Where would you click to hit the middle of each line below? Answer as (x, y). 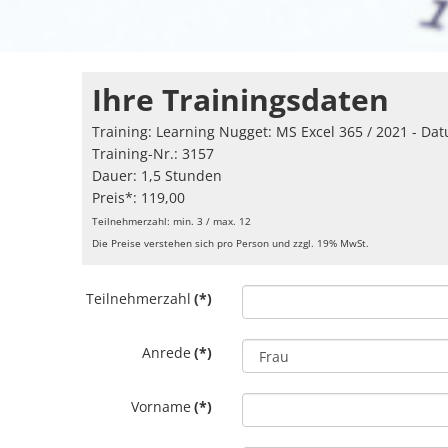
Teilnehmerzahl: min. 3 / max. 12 (172, 221)
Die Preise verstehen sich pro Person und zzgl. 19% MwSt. (231, 243)
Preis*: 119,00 (139, 197)
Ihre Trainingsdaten (241, 99)
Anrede (167, 352)
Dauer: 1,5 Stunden (157, 175)
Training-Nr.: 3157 (153, 153)
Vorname (161, 406)
